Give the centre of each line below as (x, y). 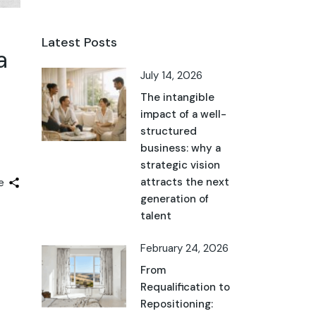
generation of (174, 199)
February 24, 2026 (184, 248)
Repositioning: (176, 304)
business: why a (180, 148)
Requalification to (185, 287)
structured (168, 131)
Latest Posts (79, 42)
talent (156, 216)
